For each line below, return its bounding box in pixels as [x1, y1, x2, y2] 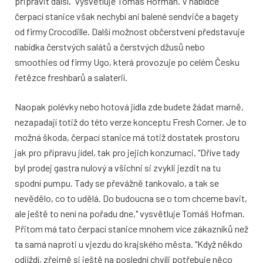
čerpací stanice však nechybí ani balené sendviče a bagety [15, 11, 238, 22]
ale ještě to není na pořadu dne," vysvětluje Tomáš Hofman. [15, 208, 245, 220]
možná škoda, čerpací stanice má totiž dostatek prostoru [15, 131, 240, 143]
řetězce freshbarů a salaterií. [15, 72, 127, 83]
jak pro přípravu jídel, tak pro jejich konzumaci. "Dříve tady [15, 147, 240, 159]
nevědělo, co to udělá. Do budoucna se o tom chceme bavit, [15, 193, 247, 204]
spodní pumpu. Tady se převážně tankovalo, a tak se [15, 177, 219, 189]
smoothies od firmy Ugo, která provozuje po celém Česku [15, 56, 240, 68]
